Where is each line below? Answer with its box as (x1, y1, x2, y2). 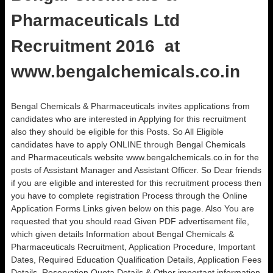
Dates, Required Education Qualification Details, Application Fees (11, 255, 261, 264)
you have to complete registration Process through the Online (11, 191, 247, 200)
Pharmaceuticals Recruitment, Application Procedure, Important (11, 242, 255, 252)
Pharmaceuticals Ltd (11, 11, 180, 30)
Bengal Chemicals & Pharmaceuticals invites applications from (11, 101, 250, 111)
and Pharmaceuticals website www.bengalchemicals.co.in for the (11, 152, 259, 162)
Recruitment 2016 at (11, 37, 180, 55)
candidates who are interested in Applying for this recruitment (11, 114, 246, 124)
